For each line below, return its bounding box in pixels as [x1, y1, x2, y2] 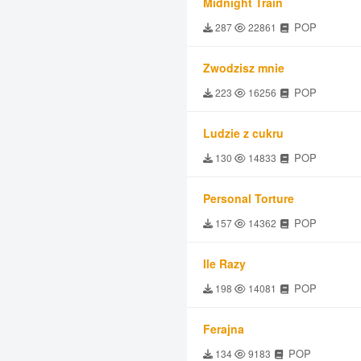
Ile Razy [203, 255, 246, 272]
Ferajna [203, 321, 244, 337]
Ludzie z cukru [203, 125, 284, 141]
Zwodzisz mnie [203, 60, 284, 76]
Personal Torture [203, 190, 294, 206]
